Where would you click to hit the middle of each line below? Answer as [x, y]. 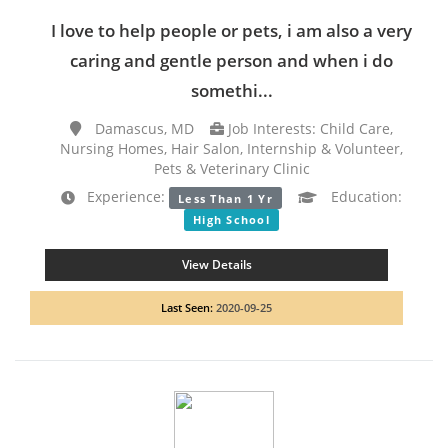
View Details [216, 264]
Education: [365, 197]
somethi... [231, 91]
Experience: [121, 197]
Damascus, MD [150, 129]
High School [231, 220]
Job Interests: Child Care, [308, 129]
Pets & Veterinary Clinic [231, 169]
